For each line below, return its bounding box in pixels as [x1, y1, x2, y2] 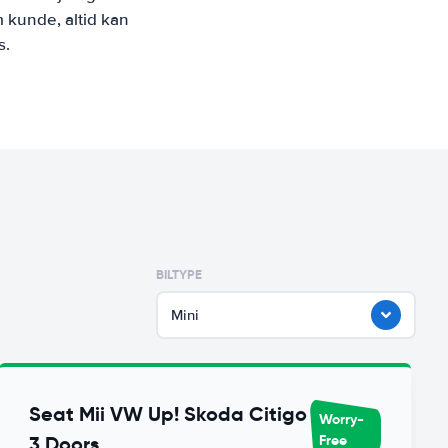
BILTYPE [156, 266, 202, 283]
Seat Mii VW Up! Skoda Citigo [29, 401, 308, 427]
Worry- [319, 409, 365, 428]
